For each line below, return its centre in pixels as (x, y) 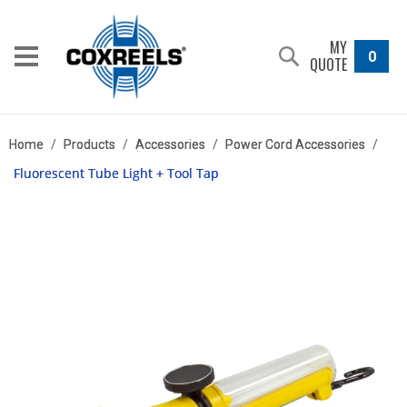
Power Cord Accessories (295, 144)
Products (89, 144)
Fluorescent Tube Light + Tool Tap (116, 173)
